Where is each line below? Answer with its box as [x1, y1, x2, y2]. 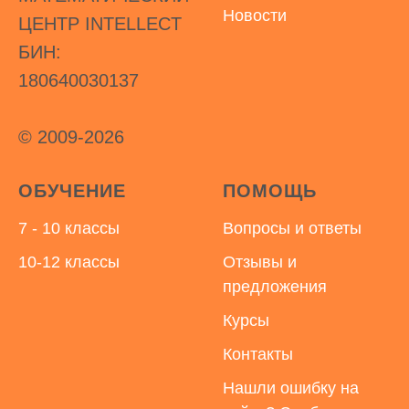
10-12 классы [18, 252, 120, 271]
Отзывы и [223, 252, 297, 271]
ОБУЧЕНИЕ [18, 180, 126, 201]
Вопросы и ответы [223, 218, 362, 237]
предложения [223, 277, 327, 296]
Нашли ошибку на [223, 378, 359, 397]
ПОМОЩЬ [223, 180, 317, 201]
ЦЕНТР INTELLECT [18, 13, 182, 34]
